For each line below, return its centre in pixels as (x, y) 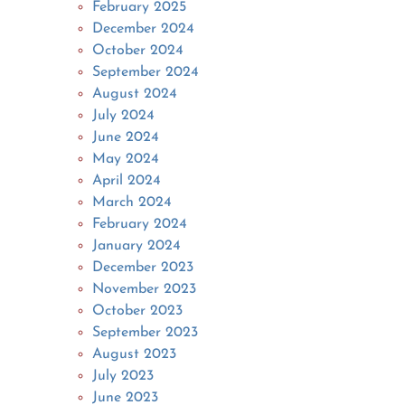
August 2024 (135, 94)
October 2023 (138, 311)
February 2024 (140, 224)
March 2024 (132, 202)
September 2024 (146, 72)
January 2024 (137, 245)
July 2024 (124, 115)
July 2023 (123, 376)
